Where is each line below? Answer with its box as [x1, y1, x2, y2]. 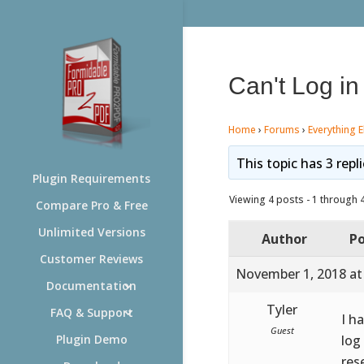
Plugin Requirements [32, 171, 150, 186]
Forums [263, 122, 300, 136]
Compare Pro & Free [35, 197, 148, 213]
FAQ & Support [50, 305, 133, 320]
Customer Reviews [40, 251, 143, 266]
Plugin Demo [55, 331, 128, 347]
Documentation [46, 278, 136, 293]
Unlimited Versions [37, 224, 145, 240]
